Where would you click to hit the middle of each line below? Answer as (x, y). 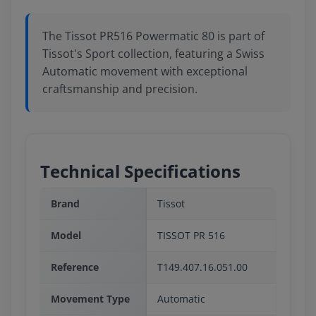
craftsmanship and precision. (120, 89)
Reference (75, 267)
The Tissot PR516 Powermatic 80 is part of (153, 36)
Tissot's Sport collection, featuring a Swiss (153, 54)
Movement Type (90, 299)
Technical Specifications (140, 171)
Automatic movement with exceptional (145, 71)
